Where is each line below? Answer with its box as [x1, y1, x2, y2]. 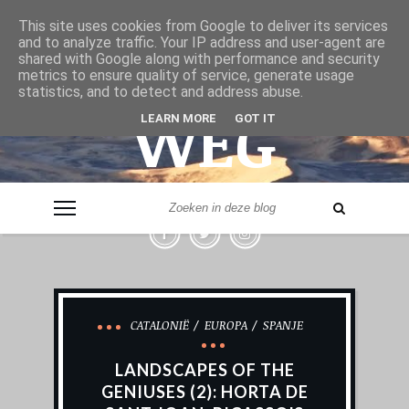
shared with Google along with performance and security [18, 50, 380, 68]
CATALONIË [130, 317, 189, 333]
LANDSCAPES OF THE [114, 360, 295, 380]
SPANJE [262, 317, 303, 333]
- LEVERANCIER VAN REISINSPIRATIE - [80, 188, 329, 204]
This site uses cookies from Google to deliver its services [18, 17, 388, 35]
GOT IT [235, 110, 276, 125]
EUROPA [204, 317, 247, 333]
